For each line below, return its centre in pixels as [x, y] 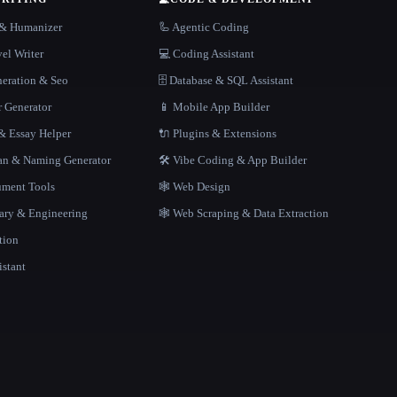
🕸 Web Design [195, 187]
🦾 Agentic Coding [204, 27]
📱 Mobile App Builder [214, 107]
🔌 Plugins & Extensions [218, 133]
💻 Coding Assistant [207, 54]
